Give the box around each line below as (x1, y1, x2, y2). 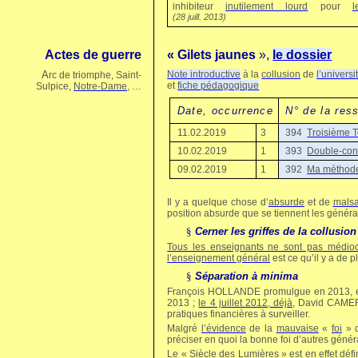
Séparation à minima (195, 270, 299, 282)
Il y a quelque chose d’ (167, 197, 268, 208)
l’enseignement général (167, 253, 271, 264)
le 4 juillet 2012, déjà (198, 297, 292, 308)
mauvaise (276, 323, 319, 334)
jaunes (215, 48, 260, 62)
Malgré (167, 323, 201, 334)
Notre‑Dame (74, 81, 128, 92)
